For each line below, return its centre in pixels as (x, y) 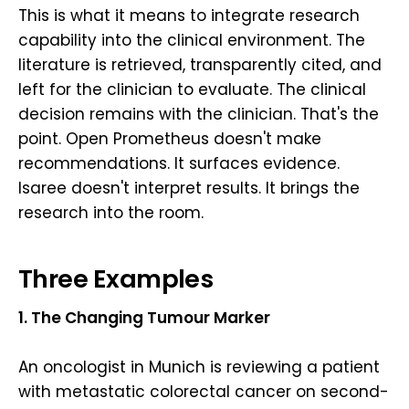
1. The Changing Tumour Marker (144, 318)
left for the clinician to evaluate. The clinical (192, 89)
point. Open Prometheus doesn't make (170, 138)
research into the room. (111, 212)
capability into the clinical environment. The (192, 40)
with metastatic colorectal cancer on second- (204, 392)
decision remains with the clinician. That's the (199, 114)
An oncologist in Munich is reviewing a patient (199, 367)
